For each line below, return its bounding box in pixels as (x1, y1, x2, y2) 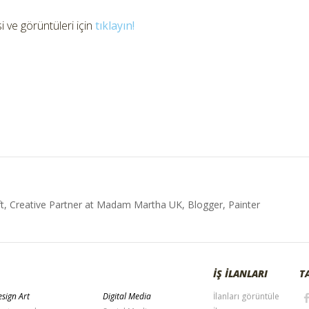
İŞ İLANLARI (213, 266, 268, 280)
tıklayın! (95, 17, 134, 33)
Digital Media (102, 290, 151, 302)
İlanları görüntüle (213, 290, 279, 302)
